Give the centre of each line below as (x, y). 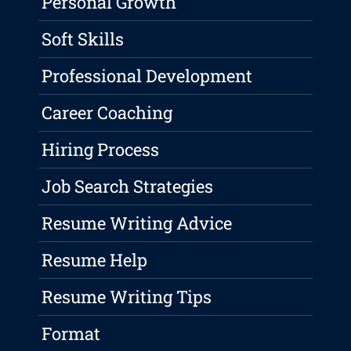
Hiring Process (101, 150)
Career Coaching (107, 113)
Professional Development (147, 76)
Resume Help (95, 260)
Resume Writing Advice (137, 223)
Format (71, 334)
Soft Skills (83, 39)
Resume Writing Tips (127, 297)
